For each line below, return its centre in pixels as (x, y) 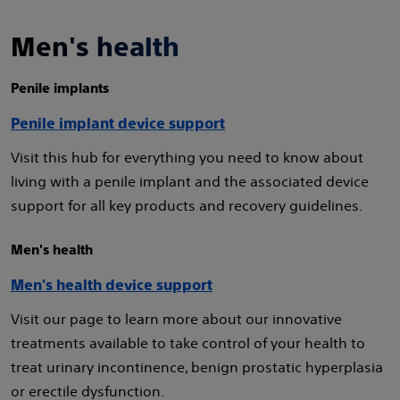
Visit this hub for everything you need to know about (187, 157)
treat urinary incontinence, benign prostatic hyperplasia (197, 367)
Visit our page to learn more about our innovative (176, 319)
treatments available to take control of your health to (188, 343)
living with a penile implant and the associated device (190, 181)
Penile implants (62, 88)
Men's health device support (112, 285)
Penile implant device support (118, 124)
